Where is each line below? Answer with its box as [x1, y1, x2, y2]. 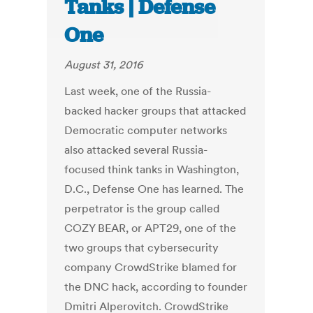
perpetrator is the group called [64, 201, 220, 216]
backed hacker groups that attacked [64, 103, 247, 118]
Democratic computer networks [64, 123, 228, 138]
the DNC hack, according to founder [64, 279, 248, 294]
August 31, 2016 [64, 57, 143, 72]
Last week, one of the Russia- [64, 84, 212, 99]
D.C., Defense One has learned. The [64, 182, 245, 196]
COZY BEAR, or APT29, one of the [64, 221, 237, 235]
